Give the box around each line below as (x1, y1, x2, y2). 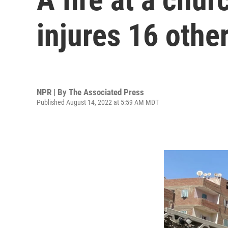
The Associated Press (69, 87, 144, 97)
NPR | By (37, 87, 69, 97)
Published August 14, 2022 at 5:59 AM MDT (37, 98, 159, 106)
